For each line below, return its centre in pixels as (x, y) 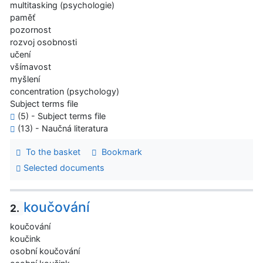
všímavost (31, 66)
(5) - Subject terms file (60, 116)
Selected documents (63, 168)
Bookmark (119, 151)
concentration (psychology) (65, 91)
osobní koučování (45, 251)
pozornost (31, 29)
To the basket (50, 151)
